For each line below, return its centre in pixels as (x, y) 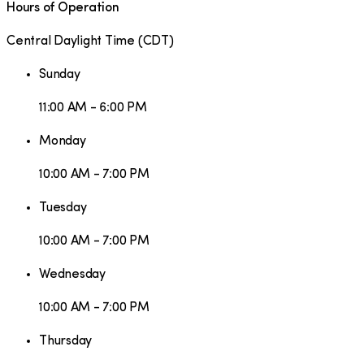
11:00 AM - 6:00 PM (93, 108)
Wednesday (72, 274)
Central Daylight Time (71, 41)
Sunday (60, 74)
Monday (63, 141)
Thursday (66, 341)
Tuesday (63, 208)
